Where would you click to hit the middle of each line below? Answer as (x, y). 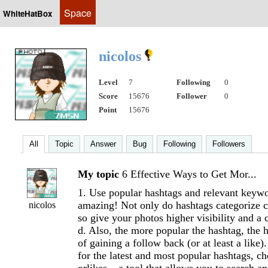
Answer (103, 144)
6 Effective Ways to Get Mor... (189, 174)
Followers (229, 144)
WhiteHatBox (28, 13)
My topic (98, 174)
